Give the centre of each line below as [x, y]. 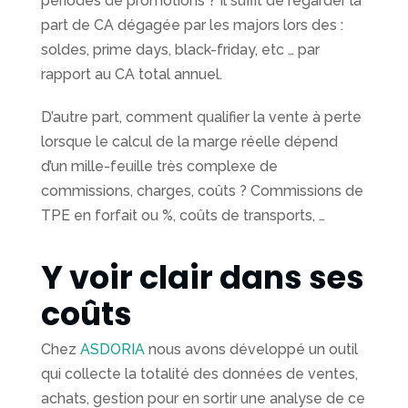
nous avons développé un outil [251, 350]
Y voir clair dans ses [203, 278]
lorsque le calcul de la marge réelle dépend [189, 142]
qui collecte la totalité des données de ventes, [199, 374]
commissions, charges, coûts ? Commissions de [202, 191]
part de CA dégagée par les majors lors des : [192, 25]
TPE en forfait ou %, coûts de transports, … [183, 216]
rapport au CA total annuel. [132, 75]
